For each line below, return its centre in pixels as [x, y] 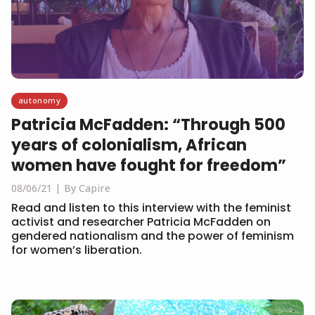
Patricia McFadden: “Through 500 [148, 124]
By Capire [87, 188]
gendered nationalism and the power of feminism [153, 236]
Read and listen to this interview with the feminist [151, 207]
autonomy [39, 100]
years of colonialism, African [129, 144]
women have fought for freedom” [149, 165]
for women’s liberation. [77, 250]
